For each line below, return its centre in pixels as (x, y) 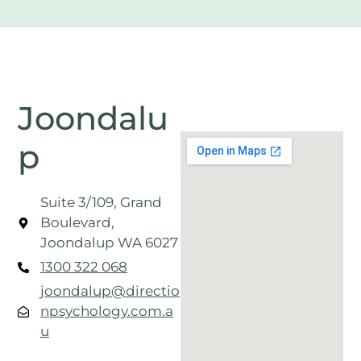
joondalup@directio (110, 291)
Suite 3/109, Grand (101, 203)
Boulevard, (77, 223)
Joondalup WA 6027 (109, 243)
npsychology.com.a (106, 311)
